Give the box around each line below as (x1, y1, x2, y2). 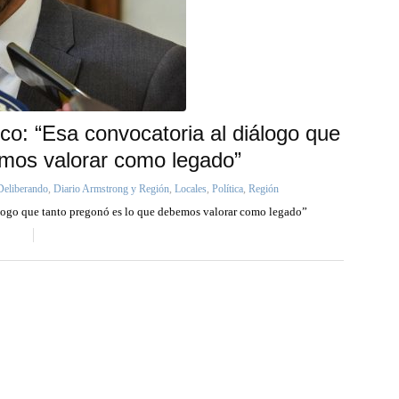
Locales (175, 183, 207, 195)
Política (212, 183, 243, 195)
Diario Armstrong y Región (53, 183, 169, 195)
